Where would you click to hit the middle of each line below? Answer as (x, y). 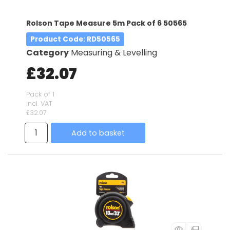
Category (47, 52)
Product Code (57, 39)
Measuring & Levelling (114, 52)
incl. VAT (39, 103)
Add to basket (98, 133)
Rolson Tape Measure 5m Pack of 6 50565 (107, 23)
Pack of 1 (40, 94)
